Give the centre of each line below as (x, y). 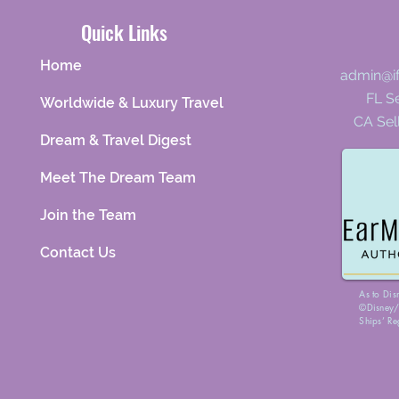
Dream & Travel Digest (116, 140)
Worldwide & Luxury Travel (132, 103)
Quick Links (124, 32)
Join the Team (89, 215)
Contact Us (78, 252)
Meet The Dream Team (118, 178)
